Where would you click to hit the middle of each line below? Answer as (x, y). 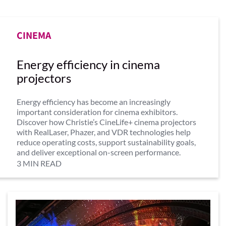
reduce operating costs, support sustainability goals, (106, 142)
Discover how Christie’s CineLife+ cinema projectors (106, 122)
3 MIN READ (39, 163)
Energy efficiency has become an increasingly (94, 102)
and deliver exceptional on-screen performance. (99, 152)
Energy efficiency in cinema (88, 64)
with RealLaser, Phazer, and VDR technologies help (104, 132)
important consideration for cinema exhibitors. (97, 112)
